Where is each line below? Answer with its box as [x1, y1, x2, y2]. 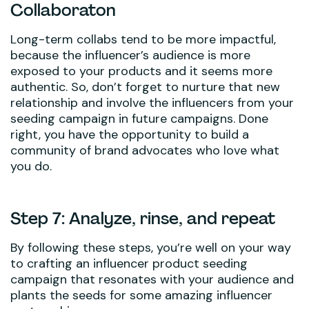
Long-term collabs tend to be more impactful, [10, 30, 276, 48]
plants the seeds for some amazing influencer [10, 286, 272, 303]
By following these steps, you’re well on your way [10, 239, 291, 256]
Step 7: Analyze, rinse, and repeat [10, 207, 275, 229]
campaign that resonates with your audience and [10, 270, 294, 288]
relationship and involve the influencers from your [10, 94, 294, 111]
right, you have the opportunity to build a [10, 126, 249, 143]
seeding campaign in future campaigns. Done [10, 110, 268, 127]
